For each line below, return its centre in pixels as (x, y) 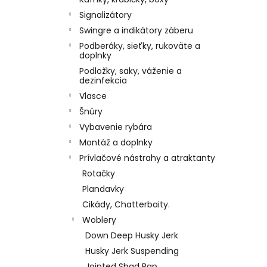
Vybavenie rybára (116, 127)
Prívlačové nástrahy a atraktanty (147, 158)
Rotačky (99, 173)
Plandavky (103, 189)
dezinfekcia (103, 80)
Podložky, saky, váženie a (131, 71)
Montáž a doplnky (116, 142)
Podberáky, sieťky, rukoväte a (140, 46)
